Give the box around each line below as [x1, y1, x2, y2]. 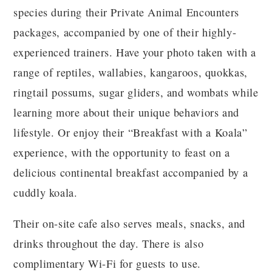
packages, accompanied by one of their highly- [13, 24, 237, 39]
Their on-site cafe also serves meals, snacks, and [13, 216, 245, 231]
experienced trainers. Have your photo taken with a [13, 44, 256, 59]
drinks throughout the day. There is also [13, 236, 204, 251]
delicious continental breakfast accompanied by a [13, 165, 248, 180]
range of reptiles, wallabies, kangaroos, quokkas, [13, 64, 248, 80]
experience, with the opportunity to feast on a [13, 144, 230, 160]
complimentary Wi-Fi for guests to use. [13, 256, 205, 271]
